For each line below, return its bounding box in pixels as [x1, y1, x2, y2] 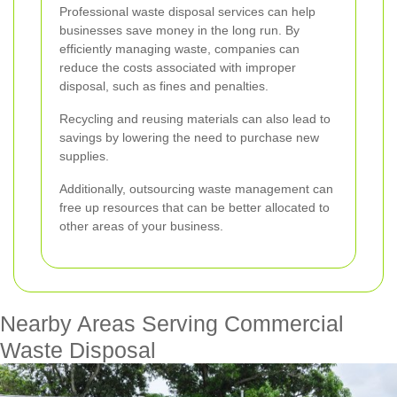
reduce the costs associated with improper [59, 59, 296, 74]
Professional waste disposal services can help [59, 4, 315, 19]
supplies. [59, 148, 109, 163]
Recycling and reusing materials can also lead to [59, 111, 331, 126]
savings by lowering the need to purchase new [59, 129, 319, 144]
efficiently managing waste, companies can [59, 41, 300, 56]
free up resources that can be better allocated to [59, 199, 330, 214]
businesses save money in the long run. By [59, 22, 300, 37]
